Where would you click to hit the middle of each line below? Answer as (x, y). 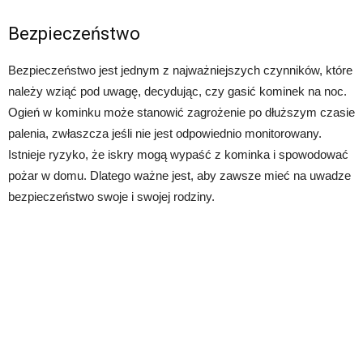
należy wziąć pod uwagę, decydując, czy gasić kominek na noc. (177, 91)
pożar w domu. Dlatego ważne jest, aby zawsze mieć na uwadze (179, 175)
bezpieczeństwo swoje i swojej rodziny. (111, 196)
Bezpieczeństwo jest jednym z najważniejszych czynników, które (180, 70)
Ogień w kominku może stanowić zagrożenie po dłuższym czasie (181, 112)
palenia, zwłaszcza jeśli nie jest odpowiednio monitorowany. (165, 133)
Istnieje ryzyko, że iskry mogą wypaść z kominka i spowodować (178, 154)
